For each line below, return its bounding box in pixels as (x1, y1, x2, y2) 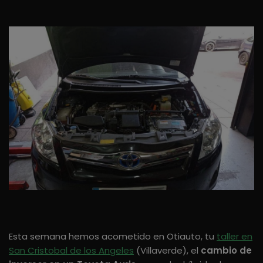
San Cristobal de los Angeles (9, 244, 134, 257)
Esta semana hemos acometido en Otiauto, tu (9, 230, 217, 242)
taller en (217, 230, 252, 242)
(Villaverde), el (134, 244, 201, 257)
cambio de (201, 244, 252, 257)
